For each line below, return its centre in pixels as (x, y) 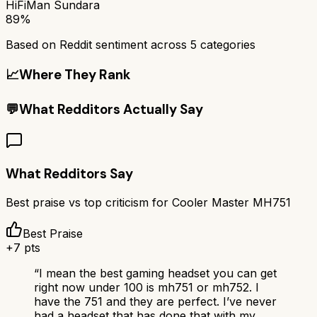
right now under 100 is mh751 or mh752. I (146, 288)
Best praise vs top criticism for (89, 203)
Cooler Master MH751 (231, 203)
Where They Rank (75, 74)
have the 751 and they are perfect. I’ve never (155, 302)
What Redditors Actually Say (111, 110)
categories (226, 44)
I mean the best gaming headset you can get (158, 273)
